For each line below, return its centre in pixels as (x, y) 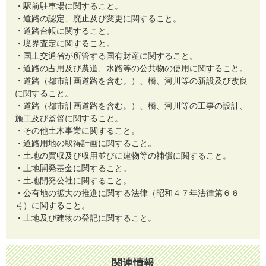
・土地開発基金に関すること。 (73, 169)
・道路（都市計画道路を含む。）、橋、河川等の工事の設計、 (131, 106)
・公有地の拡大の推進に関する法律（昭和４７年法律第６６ (127, 194)
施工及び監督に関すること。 (69, 119)
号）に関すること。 (52, 206)
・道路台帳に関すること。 (65, 31)
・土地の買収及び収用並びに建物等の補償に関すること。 (123, 156)
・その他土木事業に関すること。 (77, 131)
